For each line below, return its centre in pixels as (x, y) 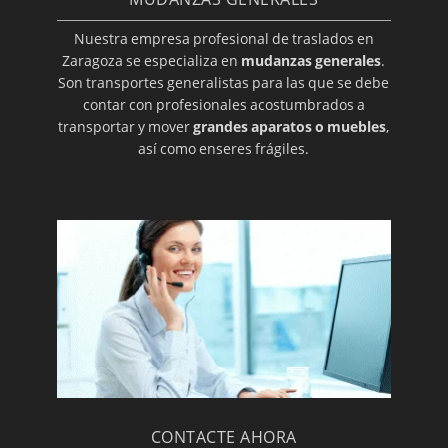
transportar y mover (126, 127)
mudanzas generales (311, 61)
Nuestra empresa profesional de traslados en (223, 39)
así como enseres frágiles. (224, 149)
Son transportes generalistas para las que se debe (224, 83)
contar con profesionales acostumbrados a (223, 105)
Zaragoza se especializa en (152, 61)
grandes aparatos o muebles (290, 127)
